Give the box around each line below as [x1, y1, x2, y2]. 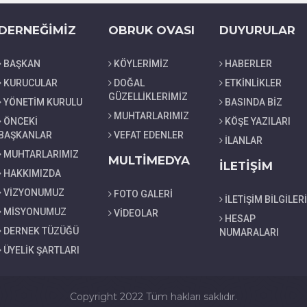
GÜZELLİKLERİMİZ [108, 90, 188, 102]
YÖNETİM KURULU [3, 96, 82, 108]
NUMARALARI [219, 226, 279, 238]
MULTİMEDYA [108, 153, 191, 167]
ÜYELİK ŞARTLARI [3, 244, 79, 256]
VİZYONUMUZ [3, 186, 64, 198]
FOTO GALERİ [114, 188, 173, 199]
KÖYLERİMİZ [114, 58, 169, 69]
